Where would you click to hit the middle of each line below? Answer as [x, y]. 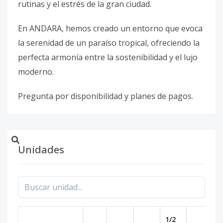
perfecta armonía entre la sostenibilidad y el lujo [108, 57]
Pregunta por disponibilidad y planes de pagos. [106, 96]
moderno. [36, 72]
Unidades [41, 150]
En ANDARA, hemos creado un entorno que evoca [110, 28]
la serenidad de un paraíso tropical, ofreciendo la [109, 43]
